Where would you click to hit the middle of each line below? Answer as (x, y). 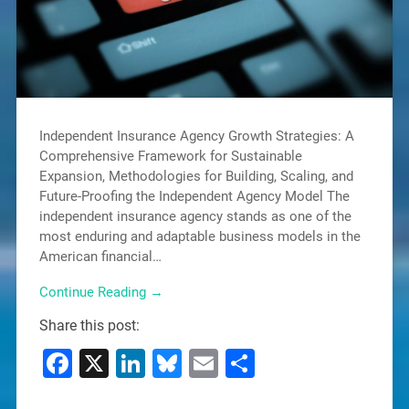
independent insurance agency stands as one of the (195, 217)
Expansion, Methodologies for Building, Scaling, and (196, 177)
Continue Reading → (101, 292)
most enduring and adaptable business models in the (199, 237)
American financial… (100, 257)
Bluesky (232, 363)
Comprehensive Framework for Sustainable (170, 157)
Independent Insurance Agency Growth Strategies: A (196, 136)
